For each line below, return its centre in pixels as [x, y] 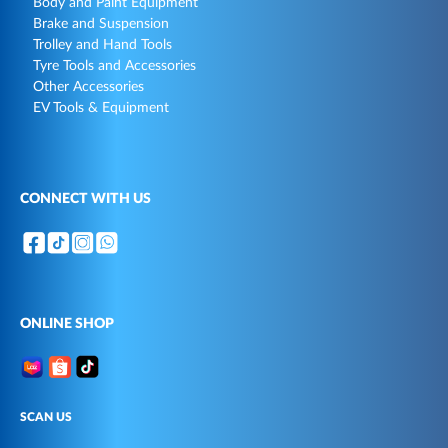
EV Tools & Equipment [101, 108]
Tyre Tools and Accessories [114, 66]
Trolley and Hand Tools [102, 45]
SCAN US [46, 416]
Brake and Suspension [101, 24]
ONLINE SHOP [67, 324]
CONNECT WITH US [85, 199]
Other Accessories [88, 87]
